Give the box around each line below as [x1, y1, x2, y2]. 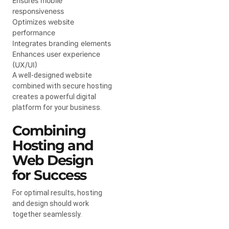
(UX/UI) [12, 60, 37, 69]
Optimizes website [12, 17, 74, 26]
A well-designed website [12, 71, 92, 79]
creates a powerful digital [12, 92, 96, 101]
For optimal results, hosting [12, 188, 102, 197]
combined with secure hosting [12, 81, 112, 90]
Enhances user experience [12, 49, 100, 58]
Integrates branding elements [12, 38, 111, 48]
